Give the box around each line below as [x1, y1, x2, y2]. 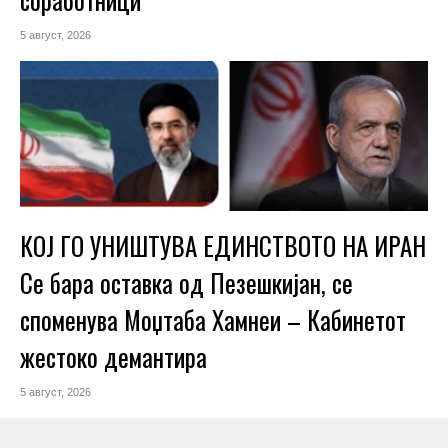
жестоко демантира [20, 337, 207, 375]
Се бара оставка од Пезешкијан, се [20, 263, 353, 301]
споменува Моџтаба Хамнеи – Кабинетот [20, 300, 406, 338]
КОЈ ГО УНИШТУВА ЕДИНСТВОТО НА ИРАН [20, 226, 426, 264]
